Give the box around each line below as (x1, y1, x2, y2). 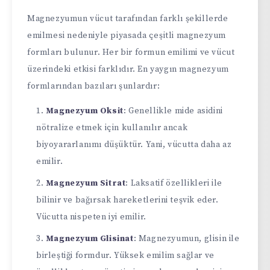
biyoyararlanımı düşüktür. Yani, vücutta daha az (36, 139, 232, 150)
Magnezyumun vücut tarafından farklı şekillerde (27, 13, 228, 24)
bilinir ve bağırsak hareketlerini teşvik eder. (36, 194, 219, 206)
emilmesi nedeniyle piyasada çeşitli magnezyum (27, 30, 227, 41)
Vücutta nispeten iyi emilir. (36, 211, 146, 222)
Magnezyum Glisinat (45, 233, 134, 244)
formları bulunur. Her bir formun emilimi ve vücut (27, 46, 235, 58)
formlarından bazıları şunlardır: (27, 80, 160, 92)
